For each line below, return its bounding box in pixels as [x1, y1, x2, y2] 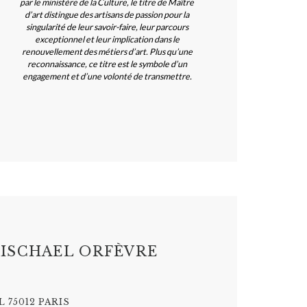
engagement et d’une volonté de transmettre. [22, 71, 192, 82]
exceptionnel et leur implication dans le [34, 34, 180, 45]
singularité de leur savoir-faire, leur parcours [25, 22, 188, 33]
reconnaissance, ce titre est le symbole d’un [27, 59, 187, 70]
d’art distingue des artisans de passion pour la [25, 10, 189, 21]
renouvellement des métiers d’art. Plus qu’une [21, 47, 193, 58]
